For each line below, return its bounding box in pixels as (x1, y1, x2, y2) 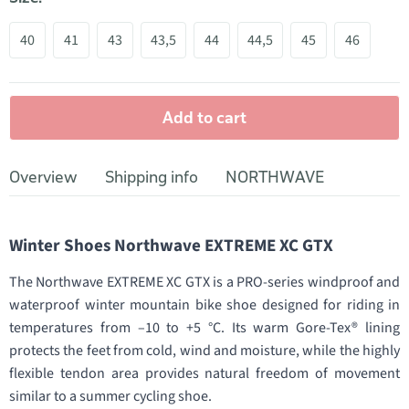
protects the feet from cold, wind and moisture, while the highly (9, 341, 400, 361)
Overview (9, 167, 78, 187)
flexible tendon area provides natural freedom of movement (9, 363, 400, 383)
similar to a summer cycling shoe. (9, 386, 212, 406)
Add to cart (163, 107, 246, 128)
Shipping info (105, 167, 198, 187)
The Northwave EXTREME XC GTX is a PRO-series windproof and (9, 272, 400, 292)
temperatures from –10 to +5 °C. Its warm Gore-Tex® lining (9, 318, 400, 338)
